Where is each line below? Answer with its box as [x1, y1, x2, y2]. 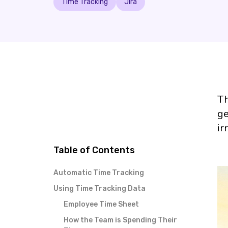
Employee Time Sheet [64, 200, 139, 209]
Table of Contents [53, 145, 135, 156]
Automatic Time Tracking [53, 168, 144, 177]
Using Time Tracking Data [53, 184, 146, 193]
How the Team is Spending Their [64, 216, 177, 224]
